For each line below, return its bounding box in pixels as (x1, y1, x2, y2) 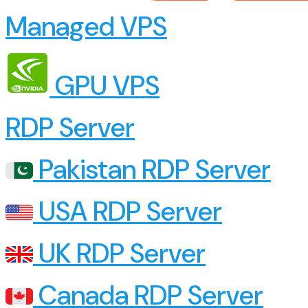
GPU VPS (49, 68, 159, 104)
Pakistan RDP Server (33, 152, 271, 188)
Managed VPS (5, 9, 167, 45)
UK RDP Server (33, 236, 206, 272)
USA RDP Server (33, 194, 222, 230)
